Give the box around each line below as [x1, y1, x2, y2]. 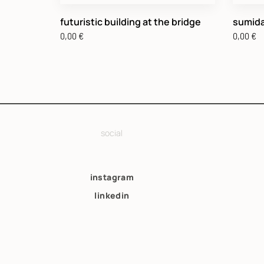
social [101, 127, 123, 138]
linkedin [94, 189, 130, 201]
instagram [90, 171, 134, 183]
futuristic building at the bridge [60, 15, 201, 28]
